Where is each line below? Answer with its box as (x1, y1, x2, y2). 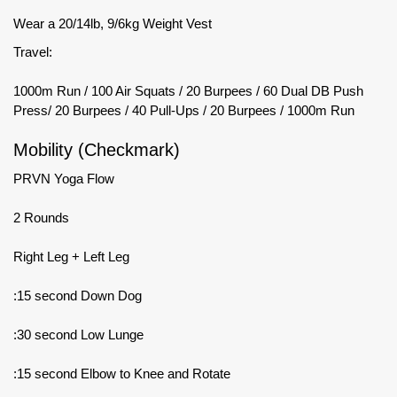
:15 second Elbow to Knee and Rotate (13, 365, 230, 381)
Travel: (13, 43, 52, 59)
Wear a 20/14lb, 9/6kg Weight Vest (13, 15, 212, 31)
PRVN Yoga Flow (13, 170, 114, 186)
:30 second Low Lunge (13, 326, 144, 342)
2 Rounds (13, 209, 69, 225)
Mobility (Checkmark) (13, 139, 180, 160)
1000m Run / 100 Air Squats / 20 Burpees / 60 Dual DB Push (13, 82, 363, 98)
